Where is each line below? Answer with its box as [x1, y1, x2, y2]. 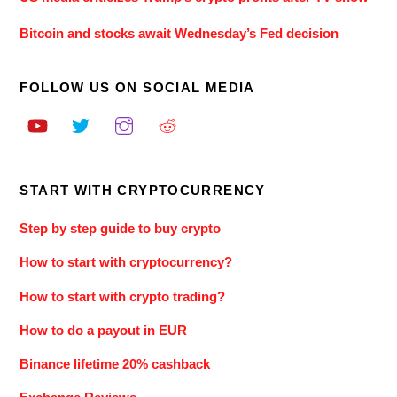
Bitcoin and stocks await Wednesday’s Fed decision [19, 25, 339, 41]
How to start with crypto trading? [19, 288, 226, 304]
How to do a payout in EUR [19, 322, 188, 338]
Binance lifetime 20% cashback [19, 355, 211, 371]
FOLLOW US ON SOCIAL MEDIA [19, 80, 255, 96]
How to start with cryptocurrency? [19, 254, 233, 270]
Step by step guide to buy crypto [19, 221, 222, 237]
